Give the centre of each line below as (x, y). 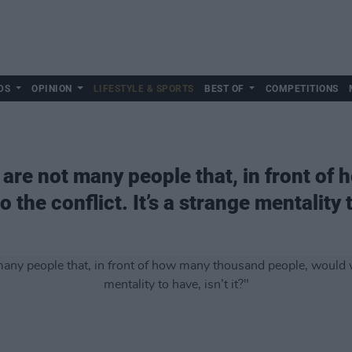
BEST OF (224, 89)
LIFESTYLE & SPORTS (143, 89)
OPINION (52, 89)
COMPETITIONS (302, 89)
